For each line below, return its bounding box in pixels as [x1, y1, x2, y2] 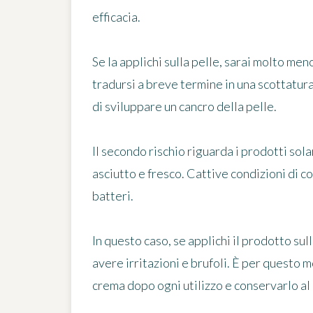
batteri [92, 188, 131, 204]
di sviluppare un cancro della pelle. [92, 99, 277, 115]
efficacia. [92, 9, 140, 25]
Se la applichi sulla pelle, [92, 54, 224, 70]
